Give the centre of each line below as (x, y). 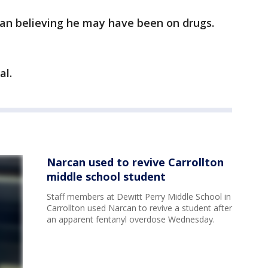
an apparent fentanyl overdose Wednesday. (131, 220)
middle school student (106, 177)
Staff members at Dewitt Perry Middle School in (139, 197)
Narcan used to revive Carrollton (135, 162)
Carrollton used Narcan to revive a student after (139, 208)
